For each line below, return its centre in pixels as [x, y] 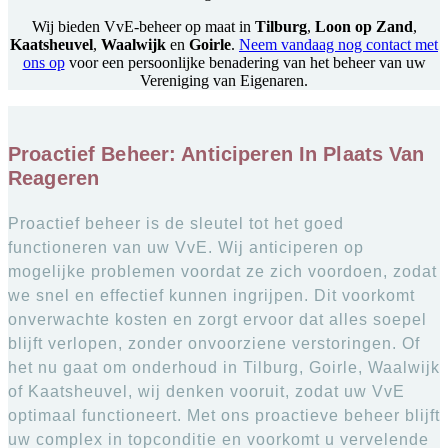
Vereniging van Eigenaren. [224, 80]
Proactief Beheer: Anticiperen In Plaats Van [216, 154]
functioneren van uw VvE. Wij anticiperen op [186, 248]
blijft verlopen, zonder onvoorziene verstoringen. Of [214, 344]
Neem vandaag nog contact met [338, 44]
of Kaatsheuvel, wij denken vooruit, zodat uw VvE [206, 392]
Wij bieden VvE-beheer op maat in [143, 26]
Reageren [54, 178]
